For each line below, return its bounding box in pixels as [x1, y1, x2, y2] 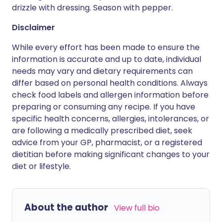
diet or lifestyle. [12, 161, 71, 172]
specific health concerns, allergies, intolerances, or [12, 113, 209, 124]
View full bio [114, 202, 160, 214]
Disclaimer [12, 22, 55, 33]
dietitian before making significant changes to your [12, 149, 210, 160]
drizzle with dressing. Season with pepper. [12, 2, 173, 13]
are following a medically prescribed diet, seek [12, 125, 192, 136]
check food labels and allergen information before [12, 89, 209, 101]
